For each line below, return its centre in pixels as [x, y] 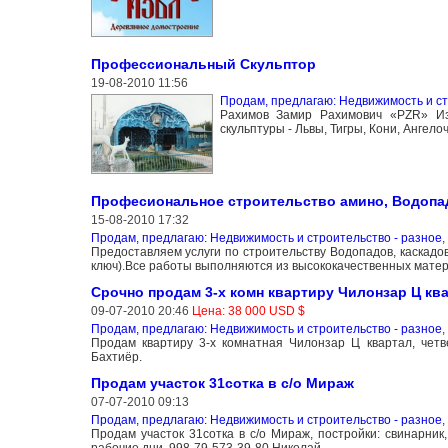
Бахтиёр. [116, 356]
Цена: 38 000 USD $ [248, 310]
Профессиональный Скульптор [203, 64]
